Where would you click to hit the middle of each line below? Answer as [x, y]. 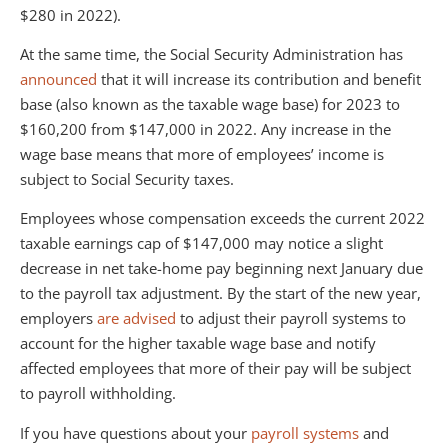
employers [58, 318]
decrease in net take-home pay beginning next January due [221, 268]
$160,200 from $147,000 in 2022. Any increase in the [205, 128]
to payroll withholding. [98, 393]
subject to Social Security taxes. [127, 178]
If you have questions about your [135, 432]
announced [58, 78]
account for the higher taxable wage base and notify [198, 343]
